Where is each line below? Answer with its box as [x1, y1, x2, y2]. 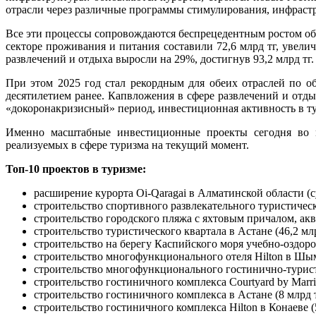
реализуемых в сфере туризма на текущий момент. [6, 138, 249, 151]
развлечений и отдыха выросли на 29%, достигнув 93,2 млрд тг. [6, 52, 314, 65]
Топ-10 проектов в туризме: [6, 162, 146, 175]
